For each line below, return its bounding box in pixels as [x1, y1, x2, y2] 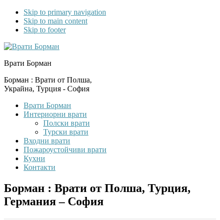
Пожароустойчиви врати [24, 145, 107, 154]
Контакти [24, 163, 55, 171]
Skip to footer [24, 26, 66, 34]
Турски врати [43, 128, 88, 136]
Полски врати [43, 119, 90, 127]
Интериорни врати [24, 110, 87, 118]
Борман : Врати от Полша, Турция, [4, 181, 191, 194]
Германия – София [4, 194, 104, 208]
